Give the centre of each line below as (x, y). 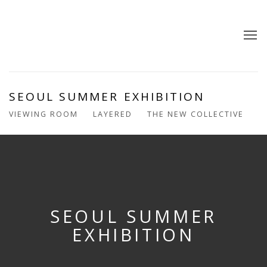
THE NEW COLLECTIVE (195, 114)
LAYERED (113, 114)
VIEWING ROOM (44, 114)
